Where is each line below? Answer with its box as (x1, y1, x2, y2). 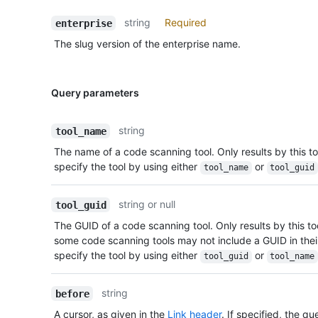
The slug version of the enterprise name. (54, 38, 241, 50)
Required (165, 16, 207, 29)
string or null (119, 198, 176, 211)
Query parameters (51, 87, 139, 99)
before (55, 287, 89, 300)
